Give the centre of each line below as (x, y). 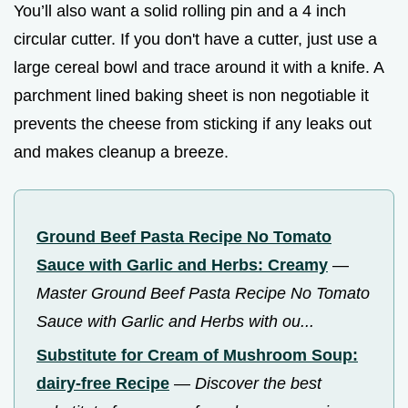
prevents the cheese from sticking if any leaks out (193, 124)
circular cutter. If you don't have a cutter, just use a (195, 40)
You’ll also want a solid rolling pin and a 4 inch (180, 11)
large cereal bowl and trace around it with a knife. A (199, 68)
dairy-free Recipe (103, 383)
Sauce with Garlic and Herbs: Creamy (182, 265)
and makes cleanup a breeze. (121, 153)
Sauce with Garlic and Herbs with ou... (175, 322)
